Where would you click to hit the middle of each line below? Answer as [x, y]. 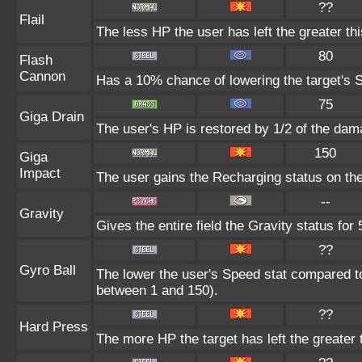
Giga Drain [52, 117]
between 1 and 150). [157, 290]
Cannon [42, 76]
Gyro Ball [48, 270]
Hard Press [54, 327]
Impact [40, 173]
